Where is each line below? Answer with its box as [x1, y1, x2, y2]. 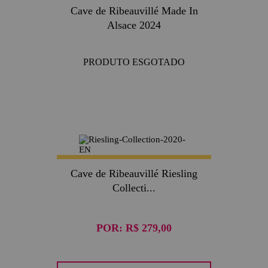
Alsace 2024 [107, 19, 161, 31]
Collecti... [112, 181, 156, 194]
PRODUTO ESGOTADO [83, 56, 185, 67]
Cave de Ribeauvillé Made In [70, 4, 198, 17]
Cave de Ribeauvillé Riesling [71, 167, 197, 179]
